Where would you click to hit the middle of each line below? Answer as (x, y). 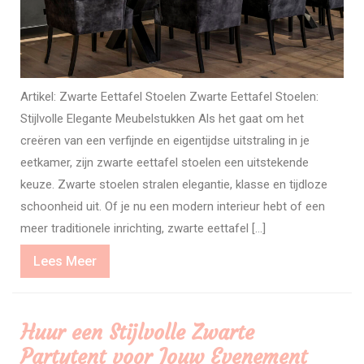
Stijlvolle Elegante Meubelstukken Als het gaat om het (162, 118)
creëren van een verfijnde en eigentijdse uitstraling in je (165, 140)
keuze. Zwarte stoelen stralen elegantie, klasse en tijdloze (174, 184)
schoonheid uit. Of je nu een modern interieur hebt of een (173, 206)
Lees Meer (65, 261)
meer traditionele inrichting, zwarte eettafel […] (143, 228)
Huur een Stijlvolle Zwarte (137, 332)
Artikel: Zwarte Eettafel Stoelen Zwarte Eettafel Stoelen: (169, 96)
